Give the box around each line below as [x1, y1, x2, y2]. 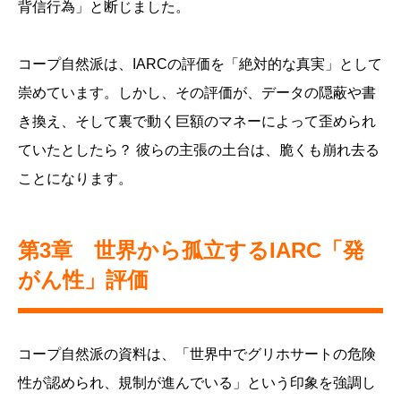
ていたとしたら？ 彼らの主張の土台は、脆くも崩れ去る [18, 142, 380, 158]
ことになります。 [18, 171, 132, 187]
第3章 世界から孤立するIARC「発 [18, 238, 364, 263]
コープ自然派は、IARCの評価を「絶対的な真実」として [18, 56, 382, 73]
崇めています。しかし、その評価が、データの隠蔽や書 [18, 85, 376, 101]
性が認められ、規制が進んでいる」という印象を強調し [18, 375, 376, 391]
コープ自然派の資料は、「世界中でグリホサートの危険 [18, 346, 376, 363]
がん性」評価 [18, 268, 149, 293]
